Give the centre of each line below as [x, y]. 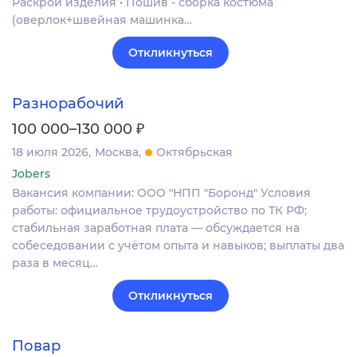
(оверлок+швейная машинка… [102, 20]
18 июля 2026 [50, 152]
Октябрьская [194, 152]
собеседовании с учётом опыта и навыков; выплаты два [178, 245]
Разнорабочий [68, 103]
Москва [117, 152]
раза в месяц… [55, 263]
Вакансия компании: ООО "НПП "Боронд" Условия [161, 192]
